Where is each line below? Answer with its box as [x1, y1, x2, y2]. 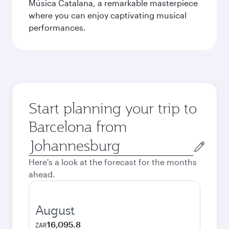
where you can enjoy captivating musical [29, 10, 187, 20]
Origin [28, 136, 52, 146]
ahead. [29, 169, 55, 179]
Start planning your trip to [29, 99, 197, 118]
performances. [29, 22, 86, 32]
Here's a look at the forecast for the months [29, 157, 197, 167]
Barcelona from [29, 117, 127, 136]
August [35, 202, 75, 218]
